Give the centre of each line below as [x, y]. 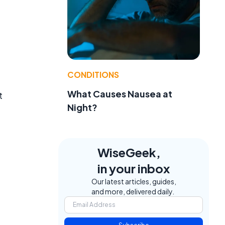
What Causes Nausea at [120, 93]
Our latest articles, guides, [134, 181]
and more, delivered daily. [133, 191]
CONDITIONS [93, 74]
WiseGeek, [129, 152]
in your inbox [134, 168]
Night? [82, 107]
